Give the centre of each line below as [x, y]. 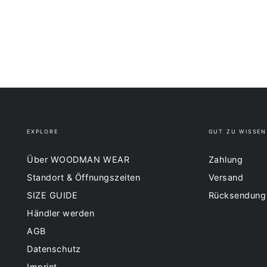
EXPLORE [43, 132]
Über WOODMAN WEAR [78, 160]
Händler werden [61, 213]
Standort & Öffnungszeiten [84, 178]
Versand [226, 178]
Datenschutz [54, 249]
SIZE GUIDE [52, 195]
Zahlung [226, 160]
